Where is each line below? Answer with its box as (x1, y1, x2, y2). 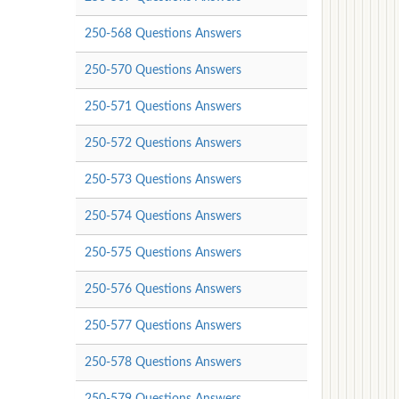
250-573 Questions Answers (84, 173, 241, 186)
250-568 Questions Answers (84, 27, 241, 40)
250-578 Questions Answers (84, 355, 241, 369)
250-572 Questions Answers (84, 136, 241, 150)
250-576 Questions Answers (84, 282, 241, 296)
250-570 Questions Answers (84, 63, 241, 77)
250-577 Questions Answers (84, 319, 241, 332)
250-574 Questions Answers (84, 209, 241, 223)
